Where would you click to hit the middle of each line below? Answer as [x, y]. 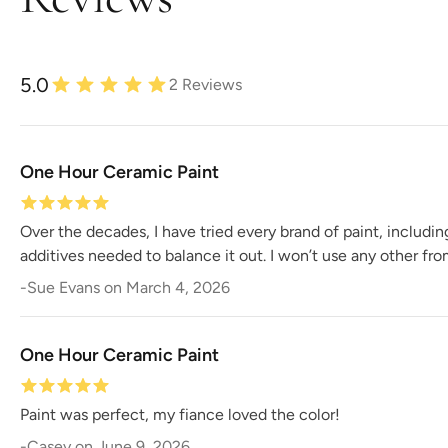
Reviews [210, 84]
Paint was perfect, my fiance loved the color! [180, 414]
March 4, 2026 [178, 287]
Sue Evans [63, 287]
